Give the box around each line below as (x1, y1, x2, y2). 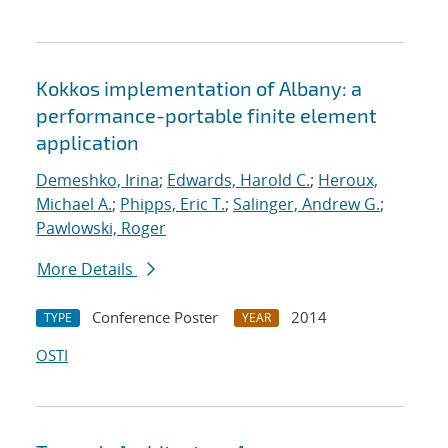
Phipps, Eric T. (120, 193, 225, 216)
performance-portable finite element (36, 103, 377, 128)
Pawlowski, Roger (36, 217, 166, 240)
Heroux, (318, 169, 378, 192)
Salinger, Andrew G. (233, 193, 380, 216)
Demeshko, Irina (36, 169, 159, 192)
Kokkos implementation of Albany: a (36, 76, 362, 101)
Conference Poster (92, 307, 218, 328)
